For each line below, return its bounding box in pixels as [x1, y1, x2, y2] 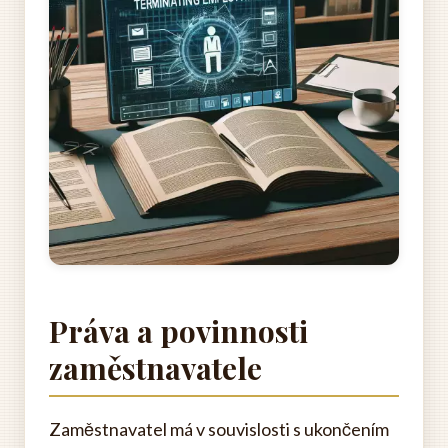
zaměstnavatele [49, 348, 262, 388]
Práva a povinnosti [49, 311, 308, 351]
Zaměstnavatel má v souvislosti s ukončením [49, 418, 389, 440]
